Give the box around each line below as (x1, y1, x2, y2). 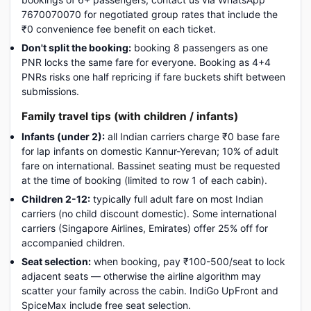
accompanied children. (22, 237, 125, 249)
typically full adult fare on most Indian (90, 193, 263, 205)
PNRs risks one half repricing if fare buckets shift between (22, 71, 285, 83)
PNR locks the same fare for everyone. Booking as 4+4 (22, 56, 271, 68)
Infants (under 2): (22, 131, 105, 142)
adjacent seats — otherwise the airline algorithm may (22, 270, 261, 282)
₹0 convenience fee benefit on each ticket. (22, 23, 216, 35)
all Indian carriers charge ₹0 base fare (105, 131, 280, 142)
